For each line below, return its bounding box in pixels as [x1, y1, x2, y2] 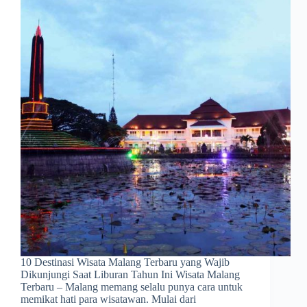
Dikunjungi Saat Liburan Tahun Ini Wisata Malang [21, 269, 240, 281]
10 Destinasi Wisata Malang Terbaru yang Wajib [21, 256, 230, 269]
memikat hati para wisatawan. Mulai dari [21, 293, 196, 306]
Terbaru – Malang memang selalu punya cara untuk [21, 281, 243, 293]
